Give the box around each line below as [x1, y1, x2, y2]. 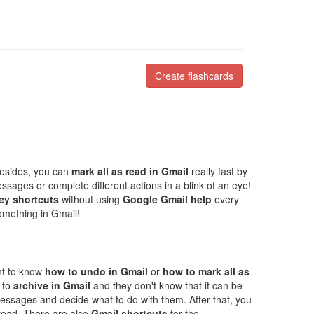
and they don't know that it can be [90, 278, 243, 292]
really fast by [189, 163, 247, 178]
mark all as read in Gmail [71, 163, 189, 178]
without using [59, 191, 123, 206]
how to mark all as [163, 264, 250, 278]
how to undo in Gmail [45, 264, 148, 278]
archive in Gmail [13, 278, 90, 292]
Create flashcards [155, 69, 233, 83]
